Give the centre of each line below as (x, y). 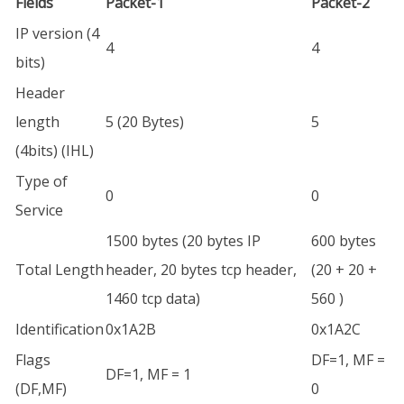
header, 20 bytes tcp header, (201, 270)
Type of (41, 181)
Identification (60, 329)
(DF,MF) (41, 389)
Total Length (60, 270)
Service (39, 210)
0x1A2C (336, 329)
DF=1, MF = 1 (148, 374)
